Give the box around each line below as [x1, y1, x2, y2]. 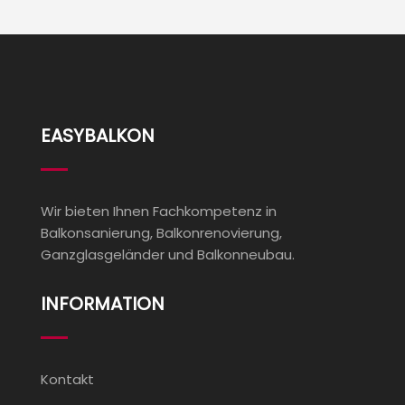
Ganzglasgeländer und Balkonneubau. [41, 245, 295, 264]
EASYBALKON [41, 123, 155, 148]
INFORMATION [41, 291, 165, 316]
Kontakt [41, 370, 94, 389]
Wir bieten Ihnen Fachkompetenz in [41, 202, 277, 221]
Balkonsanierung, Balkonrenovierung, [41, 223, 282, 242]
